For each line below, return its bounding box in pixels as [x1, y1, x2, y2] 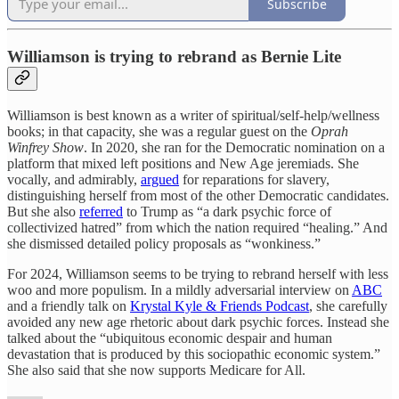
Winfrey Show [7, 139, 84, 155]
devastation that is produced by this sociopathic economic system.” [7, 346, 380, 362]
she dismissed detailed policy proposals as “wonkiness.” [7, 235, 321, 251]
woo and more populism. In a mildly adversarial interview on [7, 281, 352, 297]
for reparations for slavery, [179, 171, 330, 187]
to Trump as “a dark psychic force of [123, 203, 331, 219]
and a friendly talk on [7, 297, 130, 313]
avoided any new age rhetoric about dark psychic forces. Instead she [7, 313, 389, 330]
